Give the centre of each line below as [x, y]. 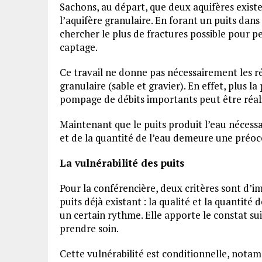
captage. [80, 47]
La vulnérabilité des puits [123, 163]
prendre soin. [90, 228]
